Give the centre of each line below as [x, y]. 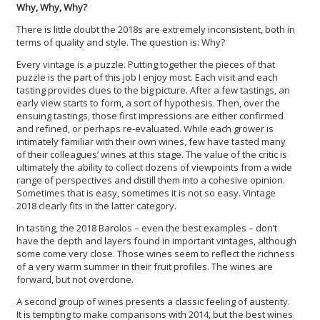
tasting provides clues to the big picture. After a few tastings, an [153, 90]
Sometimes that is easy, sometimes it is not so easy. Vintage [146, 193]
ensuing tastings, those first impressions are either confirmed [150, 116]
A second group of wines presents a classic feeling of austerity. [153, 302]
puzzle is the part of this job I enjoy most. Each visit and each [147, 77]
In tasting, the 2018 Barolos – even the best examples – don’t [147, 228]
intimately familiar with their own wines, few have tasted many [151, 142]
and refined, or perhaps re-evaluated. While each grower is [145, 129]
